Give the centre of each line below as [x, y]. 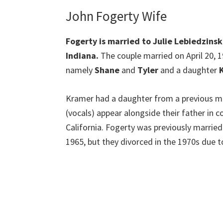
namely [80, 70]
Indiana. [83, 55]
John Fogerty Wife [116, 16]
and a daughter [189, 70]
